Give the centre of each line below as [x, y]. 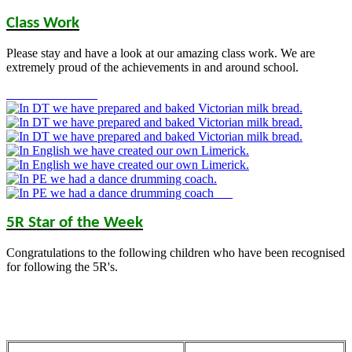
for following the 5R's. [64, 266]
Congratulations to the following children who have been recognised [176, 252]
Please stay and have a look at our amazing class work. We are [161, 53]
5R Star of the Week [75, 222]
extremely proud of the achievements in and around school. [154, 67]
